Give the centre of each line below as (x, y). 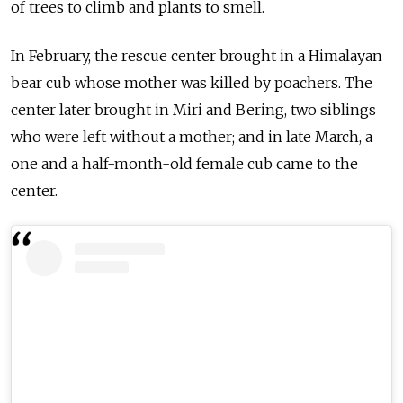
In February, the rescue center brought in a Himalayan (197, 55)
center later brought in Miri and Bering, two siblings (193, 109)
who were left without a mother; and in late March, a (192, 136)
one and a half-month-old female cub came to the (184, 163)
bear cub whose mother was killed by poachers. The (192, 82)
